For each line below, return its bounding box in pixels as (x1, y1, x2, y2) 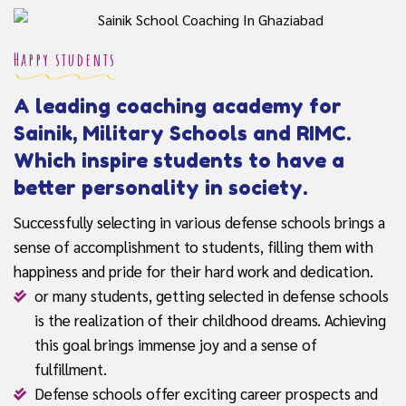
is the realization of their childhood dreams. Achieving (34, 310, 386, 331)
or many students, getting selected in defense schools (34, 285, 389, 306)
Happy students (14, 48, 116, 72)
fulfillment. (34, 359, 107, 380)
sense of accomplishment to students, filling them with (14, 237, 373, 257)
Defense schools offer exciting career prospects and (34, 383, 378, 404)
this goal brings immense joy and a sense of (34, 334, 317, 355)
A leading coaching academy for (14, 94, 342, 119)
